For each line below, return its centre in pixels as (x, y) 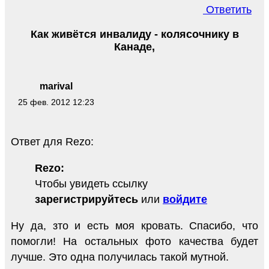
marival (56, 86)
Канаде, (134, 47)
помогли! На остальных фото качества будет (134, 242)
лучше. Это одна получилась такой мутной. (120, 257)
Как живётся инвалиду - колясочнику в (134, 35)
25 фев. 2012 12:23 (56, 102)
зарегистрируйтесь (86, 200)
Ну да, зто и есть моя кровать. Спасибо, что (134, 226)
